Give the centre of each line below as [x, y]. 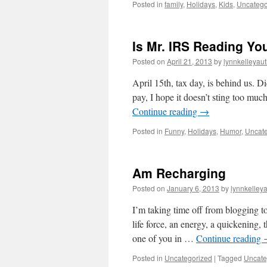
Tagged [230, 258]
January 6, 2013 [193, 188]
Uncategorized [188, 258]
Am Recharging [179, 173]
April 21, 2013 [190, 61]
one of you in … [164, 238]
